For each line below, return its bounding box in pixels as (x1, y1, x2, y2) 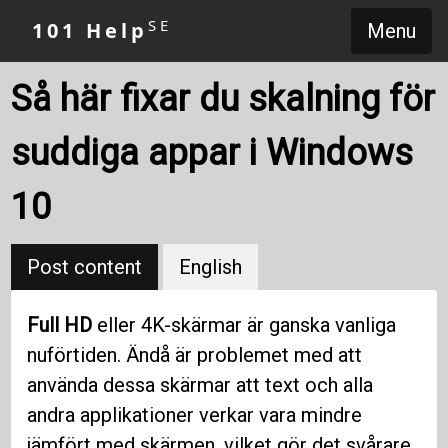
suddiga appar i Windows (11, 132, 414, 174)
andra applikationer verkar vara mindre (27, 403, 363, 428)
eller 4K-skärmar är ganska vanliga (92, 313, 397, 338)
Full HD (27, 313, 93, 338)
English (179, 255, 243, 279)
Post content (27, 255, 143, 279)
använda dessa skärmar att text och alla (27, 373, 374, 398)
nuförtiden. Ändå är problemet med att (27, 343, 363, 368)
